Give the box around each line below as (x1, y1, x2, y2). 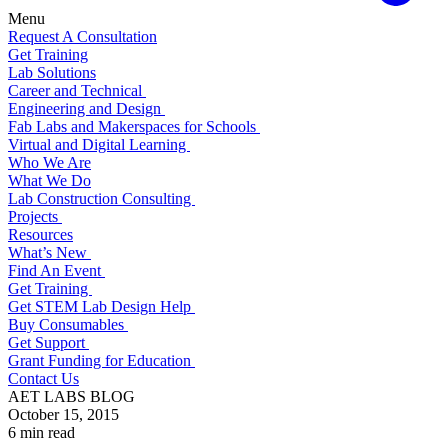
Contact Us (8, 369, 79, 387)
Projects (8, 207, 62, 225)
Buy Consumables (8, 315, 128, 333)
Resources (8, 225, 73, 243)
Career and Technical (8, 81, 146, 99)
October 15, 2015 (8, 405, 119, 423)
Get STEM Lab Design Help (8, 297, 195, 315)
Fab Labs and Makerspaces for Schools (8, 117, 260, 135)
